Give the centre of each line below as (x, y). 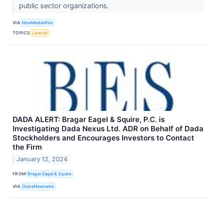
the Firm (27, 147)
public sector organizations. (65, 5)
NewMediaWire (38, 23)
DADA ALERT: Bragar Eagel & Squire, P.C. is (89, 119)
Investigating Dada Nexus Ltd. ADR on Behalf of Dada (108, 128)
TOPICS (22, 33)
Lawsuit (40, 33)
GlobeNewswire (38, 186)
